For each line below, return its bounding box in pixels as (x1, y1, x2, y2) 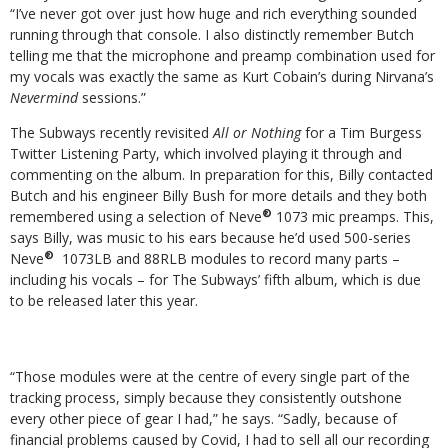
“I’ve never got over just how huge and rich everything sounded (10, 4, 417, 23)
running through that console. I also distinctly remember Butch (10, 25, 414, 44)
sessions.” (78, 88, 146, 107)
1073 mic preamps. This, (272, 207, 434, 226)
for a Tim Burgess (301, 123, 422, 142)
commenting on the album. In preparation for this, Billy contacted (10, 165, 433, 184)
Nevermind (10, 88, 78, 107)
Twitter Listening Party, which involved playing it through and (10, 144, 402, 163)
